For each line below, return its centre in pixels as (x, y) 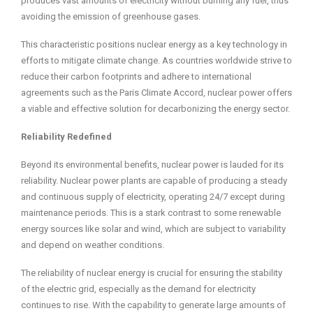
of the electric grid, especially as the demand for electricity (138, 289)
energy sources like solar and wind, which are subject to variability (153, 229)
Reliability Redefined (66, 137)
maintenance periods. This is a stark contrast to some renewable (151, 213)
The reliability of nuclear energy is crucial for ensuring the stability (152, 273)
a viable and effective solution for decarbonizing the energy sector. (155, 109)
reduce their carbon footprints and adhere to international (136, 77)
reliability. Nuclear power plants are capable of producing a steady (154, 181)
